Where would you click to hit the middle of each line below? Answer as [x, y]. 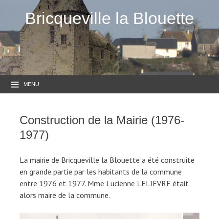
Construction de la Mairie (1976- [102, 120]
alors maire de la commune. [65, 195]
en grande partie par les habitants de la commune [101, 172]
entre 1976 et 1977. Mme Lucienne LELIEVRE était [104, 184]
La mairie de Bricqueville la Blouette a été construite [107, 160]
